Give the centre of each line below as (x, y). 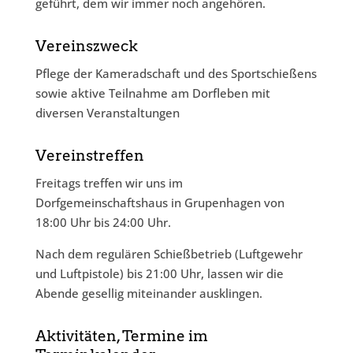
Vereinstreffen (89, 156)
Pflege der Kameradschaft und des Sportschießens (176, 73)
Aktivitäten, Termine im (121, 336)
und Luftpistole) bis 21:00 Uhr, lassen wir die (159, 273)
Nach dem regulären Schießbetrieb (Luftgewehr (169, 254)
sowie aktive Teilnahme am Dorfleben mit (152, 93)
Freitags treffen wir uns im (109, 183)
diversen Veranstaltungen (107, 113)
